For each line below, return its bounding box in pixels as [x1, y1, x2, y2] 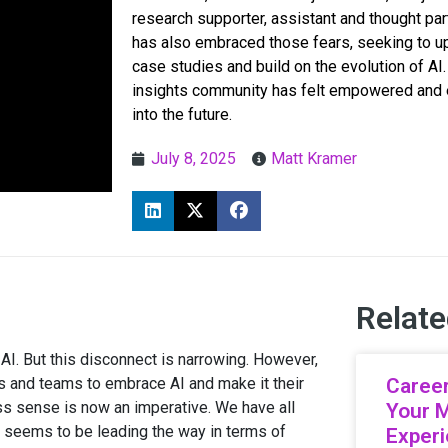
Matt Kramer [271, 149, 357, 169]
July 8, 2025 [151, 149, 236, 169]
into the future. [132, 105, 232, 125]
